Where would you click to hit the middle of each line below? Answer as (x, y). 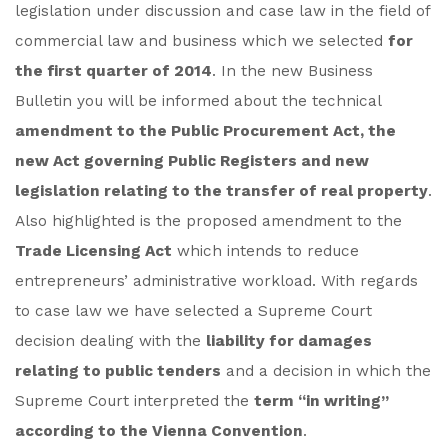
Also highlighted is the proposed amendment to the (208, 221)
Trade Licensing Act (93, 251)
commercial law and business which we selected (201, 41)
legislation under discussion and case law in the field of (222, 11)
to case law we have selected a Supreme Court (193, 311)
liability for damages (289, 341)
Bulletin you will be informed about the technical (198, 101)
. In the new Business (292, 71)
